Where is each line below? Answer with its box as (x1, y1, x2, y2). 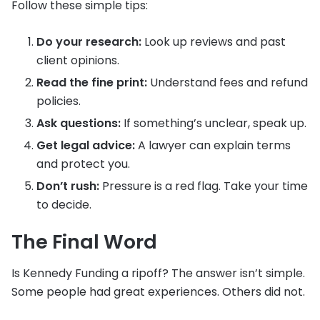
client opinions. (36, 51, 119, 69)
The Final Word (11, 228, 157, 255)
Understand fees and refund (147, 74, 308, 91)
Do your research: (36, 33, 141, 50)
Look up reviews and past (141, 33, 286, 50)
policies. (36, 92, 81, 109)
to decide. (36, 196, 91, 213)
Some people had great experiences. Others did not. (11, 284, 305, 301)
